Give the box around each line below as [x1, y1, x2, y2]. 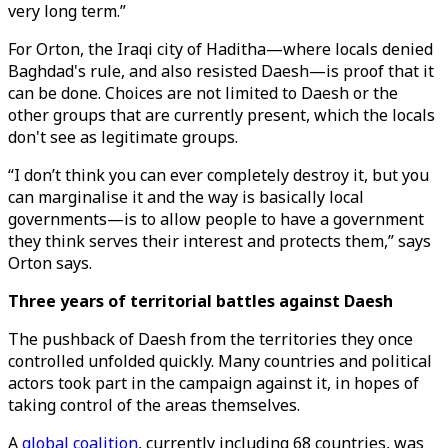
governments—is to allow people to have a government [8, 208, 424, 230]
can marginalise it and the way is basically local [8, 186, 364, 208]
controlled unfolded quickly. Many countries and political [8, 350, 432, 372]
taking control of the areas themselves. [8, 394, 304, 416]
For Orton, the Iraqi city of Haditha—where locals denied [8, 38, 433, 60]
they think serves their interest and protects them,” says [8, 230, 431, 252]
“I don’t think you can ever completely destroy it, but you [8, 164, 429, 186]
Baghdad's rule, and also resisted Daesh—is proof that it [8, 60, 434, 82]
